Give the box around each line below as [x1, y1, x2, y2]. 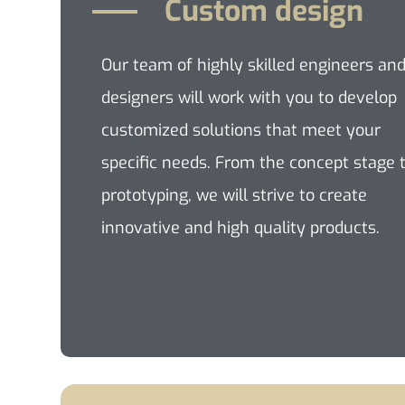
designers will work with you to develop [101, 87, 398, 108]
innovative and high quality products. [101, 217, 381, 239]
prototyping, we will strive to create [101, 184, 368, 206]
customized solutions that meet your [101, 119, 381, 141]
